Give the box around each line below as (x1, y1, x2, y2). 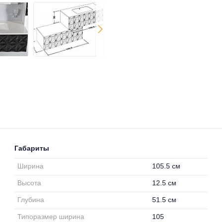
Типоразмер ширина (17, 213, 85, 221)
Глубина (17, 196, 45, 204)
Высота (17, 179, 42, 187)
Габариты (14, 144, 49, 152)
